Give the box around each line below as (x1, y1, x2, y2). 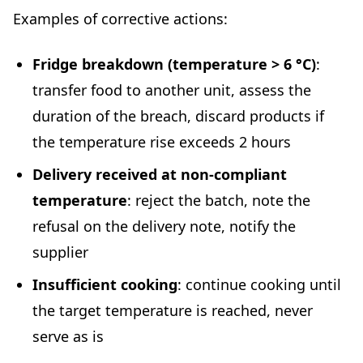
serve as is (32, 327, 104, 347)
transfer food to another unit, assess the (32, 80, 311, 100)
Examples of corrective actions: (13, 9, 228, 29)
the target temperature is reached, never (32, 301, 313, 321)
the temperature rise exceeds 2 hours (32, 132, 291, 152)
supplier (32, 242, 88, 263)
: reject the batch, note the (127, 190, 310, 211)
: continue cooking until (177, 275, 341, 295)
